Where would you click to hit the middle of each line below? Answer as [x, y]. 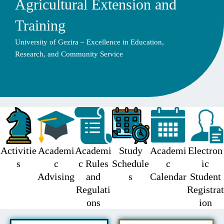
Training [40, 25]
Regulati [93, 190]
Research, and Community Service [69, 54]
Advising [56, 177]
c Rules [93, 164]
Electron [205, 151]
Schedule [131, 164]
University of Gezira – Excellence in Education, [89, 42]
